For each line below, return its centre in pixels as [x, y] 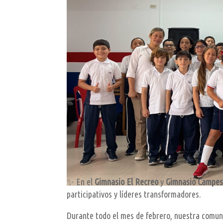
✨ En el [81, 182]
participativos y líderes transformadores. [134, 194]
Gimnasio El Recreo [127, 182]
